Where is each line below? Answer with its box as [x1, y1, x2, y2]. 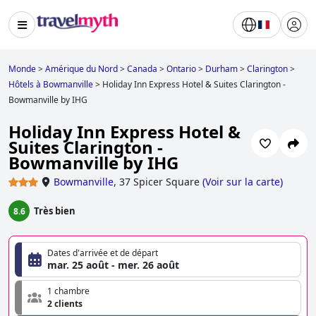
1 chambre [47, 285, 90, 298]
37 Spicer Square [119, 175, 200, 189]
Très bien [34, 205, 75, 218]
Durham [205, 63, 238, 75]
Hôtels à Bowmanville [8, 78, 93, 90]
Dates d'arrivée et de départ [47, 247, 158, 260]
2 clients [47, 298, 83, 310]
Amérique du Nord [45, 63, 118, 75]
